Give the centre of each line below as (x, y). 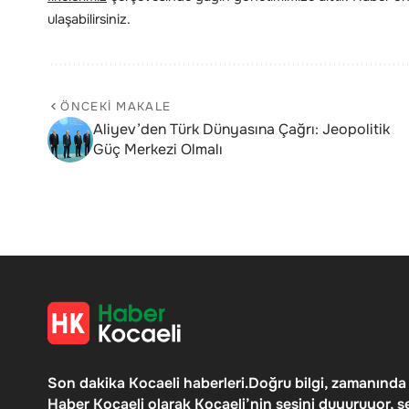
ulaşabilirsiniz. (89, 20)
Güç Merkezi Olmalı (158, 150)
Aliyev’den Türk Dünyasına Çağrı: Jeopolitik (241, 130)
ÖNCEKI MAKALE (116, 107)
